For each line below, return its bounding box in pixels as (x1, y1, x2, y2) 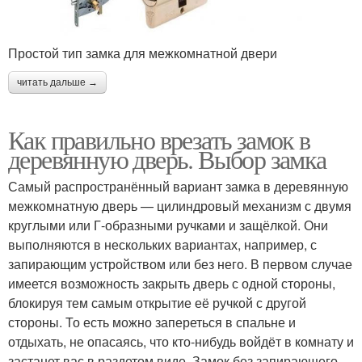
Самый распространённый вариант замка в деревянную (8, 177, 348, 196)
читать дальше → (17, 77, 98, 89)
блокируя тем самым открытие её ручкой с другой (8, 293, 306, 313)
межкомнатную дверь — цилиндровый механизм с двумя (8, 196, 351, 216)
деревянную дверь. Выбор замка (8, 141, 326, 177)
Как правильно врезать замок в (8, 122, 310, 158)
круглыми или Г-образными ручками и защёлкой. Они (8, 216, 328, 235)
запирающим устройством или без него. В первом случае (8, 255, 352, 274)
